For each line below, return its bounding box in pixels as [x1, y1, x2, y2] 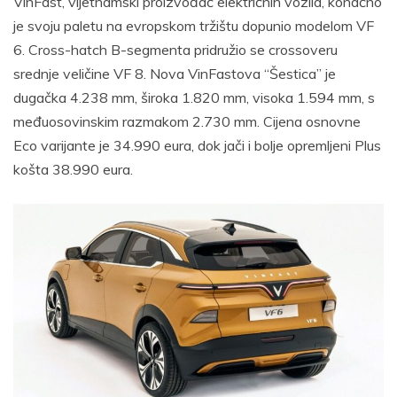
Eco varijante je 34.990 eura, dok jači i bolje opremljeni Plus [13, 136, 381, 155]
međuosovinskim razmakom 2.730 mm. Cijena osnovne [13, 113, 361, 131]
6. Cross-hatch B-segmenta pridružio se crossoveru [13, 41, 338, 59]
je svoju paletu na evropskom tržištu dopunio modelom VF [13, 17, 374, 35]
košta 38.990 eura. [13, 160, 133, 179]
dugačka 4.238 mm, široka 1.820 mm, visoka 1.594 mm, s [13, 89, 375, 107]
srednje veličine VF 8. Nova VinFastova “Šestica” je [13, 65, 336, 83]
